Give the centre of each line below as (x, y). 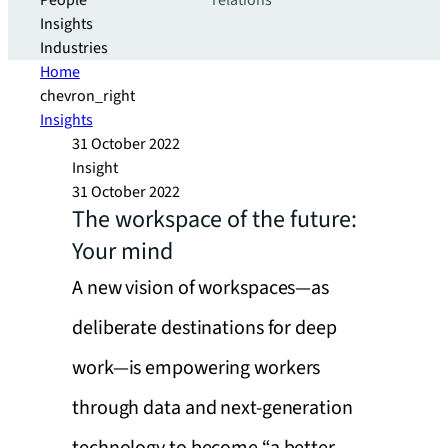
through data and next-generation (212, 408)
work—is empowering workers (196, 368)
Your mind (122, 251)
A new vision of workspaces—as (201, 288)
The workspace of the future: (214, 219)
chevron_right (87, 96)
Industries (74, 48)
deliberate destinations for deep (204, 328)
